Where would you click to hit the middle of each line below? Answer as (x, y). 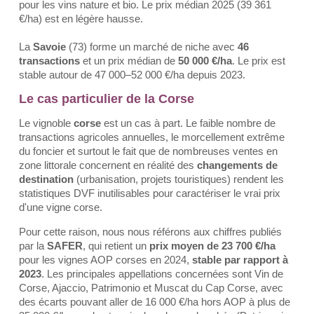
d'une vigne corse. (61, 207)
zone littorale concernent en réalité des (108, 165)
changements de (237, 165)
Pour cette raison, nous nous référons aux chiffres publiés (150, 232)
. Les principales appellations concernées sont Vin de (162, 274)
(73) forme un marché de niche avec (153, 47)
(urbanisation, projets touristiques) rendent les (179, 179)
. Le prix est (259, 61)
